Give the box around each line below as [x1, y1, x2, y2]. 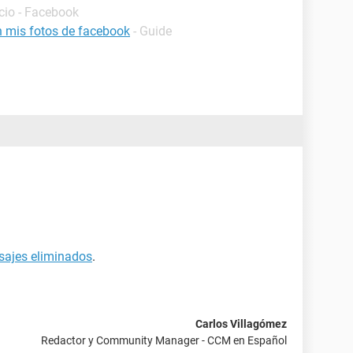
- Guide [133, 24, 172, 39]
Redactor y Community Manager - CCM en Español [41, 334, 287, 347]
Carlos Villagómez [195, 318, 287, 330]
